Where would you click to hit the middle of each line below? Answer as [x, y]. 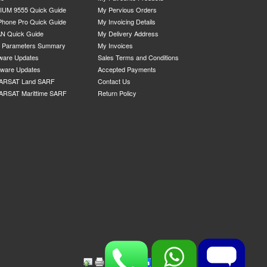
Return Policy [117, 93]
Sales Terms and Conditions [139, 57]
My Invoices [116, 45]
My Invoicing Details [127, 21]
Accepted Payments [127, 69]
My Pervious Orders [128, 10]
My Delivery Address [128, 33]
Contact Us [114, 81]
